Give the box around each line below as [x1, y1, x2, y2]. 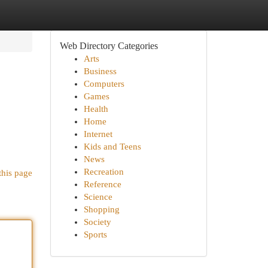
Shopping [83, 205, 120, 214]
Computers [83, 79, 124, 89]
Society [83, 217, 111, 227]
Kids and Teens [83, 142, 141, 151]
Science [83, 192, 112, 202]
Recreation [83, 167, 124, 176]
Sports [83, 230, 107, 239]
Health [83, 104, 108, 114]
